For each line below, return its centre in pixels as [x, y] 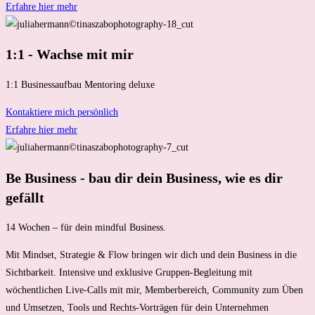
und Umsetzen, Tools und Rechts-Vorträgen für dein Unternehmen [137, 308]
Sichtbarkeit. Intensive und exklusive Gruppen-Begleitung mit [129, 273]
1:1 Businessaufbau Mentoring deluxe [80, 85]
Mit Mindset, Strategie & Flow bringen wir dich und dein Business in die [151, 255]
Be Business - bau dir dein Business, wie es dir [144, 178]
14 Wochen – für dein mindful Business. [86, 228]
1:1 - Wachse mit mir [70, 54]
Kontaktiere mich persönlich [62, 112]
